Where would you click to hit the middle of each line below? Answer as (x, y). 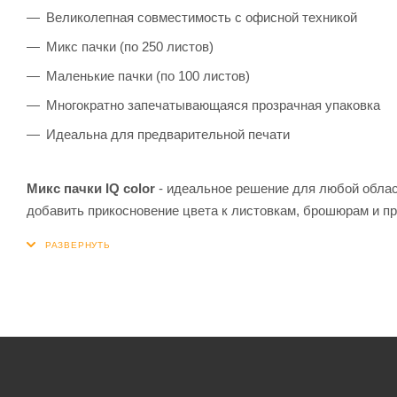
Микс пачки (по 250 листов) (130, 46)
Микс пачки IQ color (91, 188)
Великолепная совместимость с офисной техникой (202, 17)
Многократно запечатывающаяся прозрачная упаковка (213, 105)
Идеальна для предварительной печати (170, 134)
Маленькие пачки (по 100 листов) (148, 75)
